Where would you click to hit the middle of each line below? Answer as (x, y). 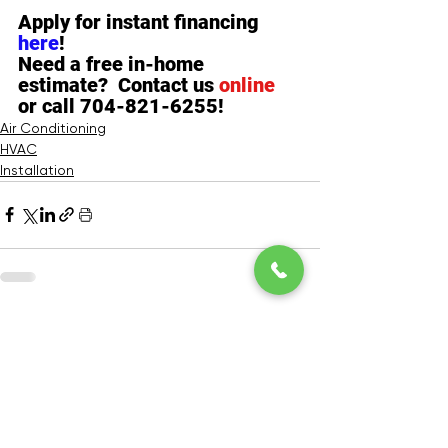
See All (297, 327)
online (247, 84)
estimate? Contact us (118, 84)
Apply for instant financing (141, 21)
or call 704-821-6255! (121, 105)
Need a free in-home (113, 63)
